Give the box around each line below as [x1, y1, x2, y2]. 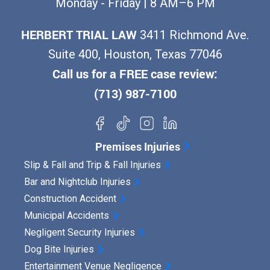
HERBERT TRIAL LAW [21, 27, 137, 43]
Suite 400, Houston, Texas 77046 [48, 47, 222, 62]
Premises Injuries [95, 139, 180, 154]
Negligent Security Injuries [24, 227, 135, 239]
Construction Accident [24, 193, 116, 205]
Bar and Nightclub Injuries [24, 176, 131, 188]
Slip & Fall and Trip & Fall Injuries [24, 159, 161, 171]
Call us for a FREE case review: [52, 66, 218, 82]
